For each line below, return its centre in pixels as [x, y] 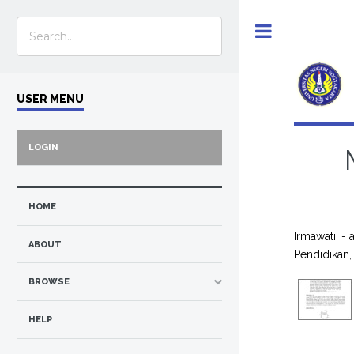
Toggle [304, 30]
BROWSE [49, 282]
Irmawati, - [320, 236]
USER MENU [50, 98]
